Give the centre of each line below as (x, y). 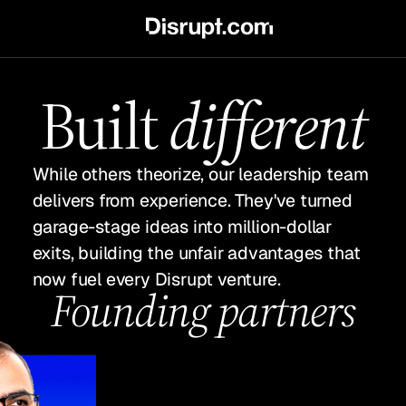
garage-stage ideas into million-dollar (182, 227)
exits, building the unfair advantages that (196, 253)
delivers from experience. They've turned (192, 201)
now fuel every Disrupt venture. (156, 280)
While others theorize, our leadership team (200, 174)
